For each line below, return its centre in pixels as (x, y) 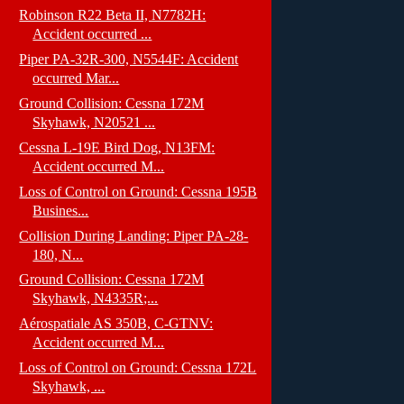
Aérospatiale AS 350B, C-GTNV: (116, 324)
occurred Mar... (76, 78)
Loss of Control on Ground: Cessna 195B (138, 191)
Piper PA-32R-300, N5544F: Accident (129, 60)
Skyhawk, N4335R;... (96, 298)
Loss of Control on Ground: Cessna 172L (138, 368)
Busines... (61, 210)
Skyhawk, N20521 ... (94, 122)
